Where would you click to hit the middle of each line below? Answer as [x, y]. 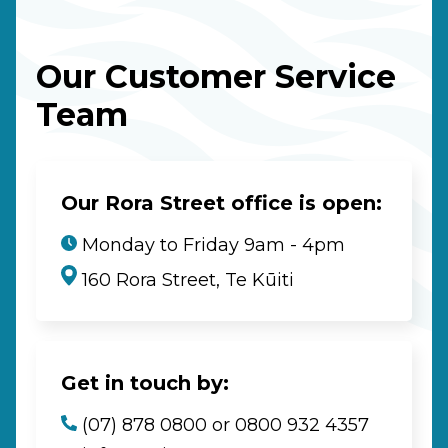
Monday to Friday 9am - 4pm [211, 244]
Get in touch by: [145, 383]
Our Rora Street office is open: [221, 202]
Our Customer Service [216, 77]
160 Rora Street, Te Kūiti [185, 280]
